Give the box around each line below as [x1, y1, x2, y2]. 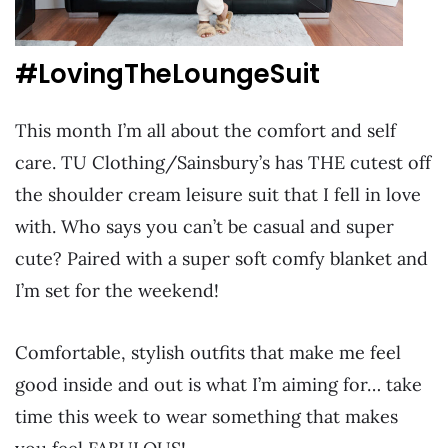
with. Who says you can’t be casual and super [15, 215, 394, 239]
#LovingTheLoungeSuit [15, 56, 320, 93]
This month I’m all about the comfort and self [15, 119, 396, 143]
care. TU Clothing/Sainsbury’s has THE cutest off [15, 151, 431, 175]
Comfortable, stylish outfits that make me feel [15, 340, 401, 364]
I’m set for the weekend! [15, 279, 219, 303]
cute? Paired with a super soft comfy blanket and [15, 247, 428, 271]
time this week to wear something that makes [15, 404, 398, 428]
